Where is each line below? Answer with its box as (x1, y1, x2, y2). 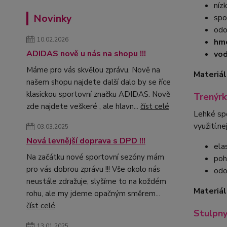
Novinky (33, 11, 72, 25)
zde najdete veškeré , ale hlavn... (26, 101, 140, 111)
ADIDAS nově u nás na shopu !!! (26, 48, 146, 59)
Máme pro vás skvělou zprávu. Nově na (26, 64, 160, 75)
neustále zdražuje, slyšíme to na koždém (26, 176, 166, 186)
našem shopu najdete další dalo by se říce (26, 77, 171, 87)
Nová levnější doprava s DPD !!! (26, 135, 145, 146)
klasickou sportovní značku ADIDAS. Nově (26, 89, 170, 99)
